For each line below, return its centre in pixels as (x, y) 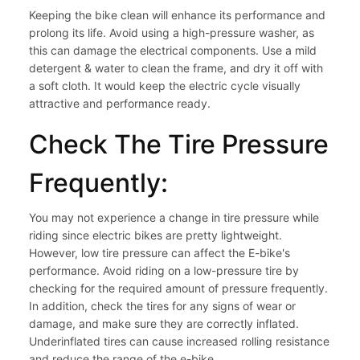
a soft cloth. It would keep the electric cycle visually (165, 86)
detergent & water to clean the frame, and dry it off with (176, 68)
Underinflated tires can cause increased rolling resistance (179, 342)
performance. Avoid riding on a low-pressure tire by (164, 271)
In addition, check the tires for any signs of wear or (162, 306)
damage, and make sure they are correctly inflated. (164, 324)
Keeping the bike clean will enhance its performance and (177, 15)
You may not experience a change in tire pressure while (174, 218)
